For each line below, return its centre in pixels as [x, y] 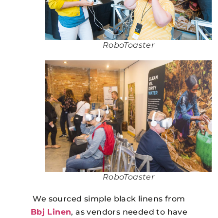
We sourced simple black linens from [109, 199]
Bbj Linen [51, 212]
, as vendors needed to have [129, 212]
